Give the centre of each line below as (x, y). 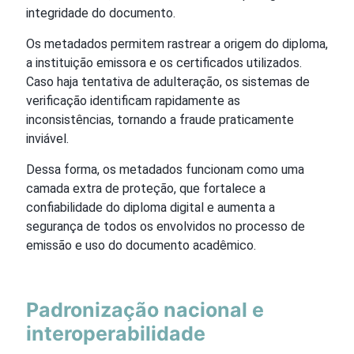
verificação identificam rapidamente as (133, 100)
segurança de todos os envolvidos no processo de (166, 226)
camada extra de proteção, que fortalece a (146, 188)
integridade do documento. (101, 13)
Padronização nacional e (145, 309)
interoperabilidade (116, 333)
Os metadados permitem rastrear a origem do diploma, (177, 43)
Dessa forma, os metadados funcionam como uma (165, 169)
